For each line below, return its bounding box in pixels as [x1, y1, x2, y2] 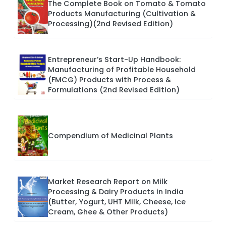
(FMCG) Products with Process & [48, 75, 171, 85]
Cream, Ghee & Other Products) [48, 207, 168, 217]
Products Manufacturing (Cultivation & [48, 9, 196, 19]
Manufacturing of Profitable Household [48, 65, 196, 75]
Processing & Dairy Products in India [48, 187, 184, 197]
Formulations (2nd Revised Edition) [48, 85, 180, 95]
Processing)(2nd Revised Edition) [48, 19, 173, 29]
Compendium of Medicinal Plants [48, 131, 173, 141]
